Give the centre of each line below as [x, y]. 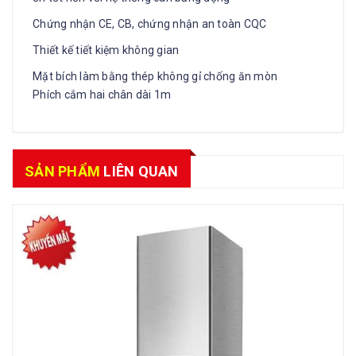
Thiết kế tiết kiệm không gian [106, 50]
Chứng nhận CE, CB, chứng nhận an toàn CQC [150, 23]
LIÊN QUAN [139, 171]
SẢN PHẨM [62, 171]
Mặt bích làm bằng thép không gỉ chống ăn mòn [155, 76]
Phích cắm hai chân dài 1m [102, 94]
